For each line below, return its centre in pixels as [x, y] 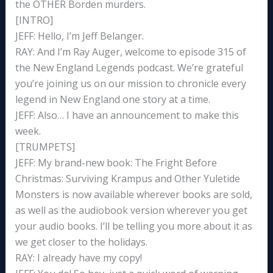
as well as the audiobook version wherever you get [131, 211]
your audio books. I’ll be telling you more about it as [133, 226]
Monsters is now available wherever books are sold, [133, 195]
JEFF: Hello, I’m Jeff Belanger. [79, 36]
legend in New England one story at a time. [112, 100]
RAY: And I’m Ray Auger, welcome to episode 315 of [130, 52]
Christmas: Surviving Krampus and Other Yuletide [127, 179]
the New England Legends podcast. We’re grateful [129, 68]
